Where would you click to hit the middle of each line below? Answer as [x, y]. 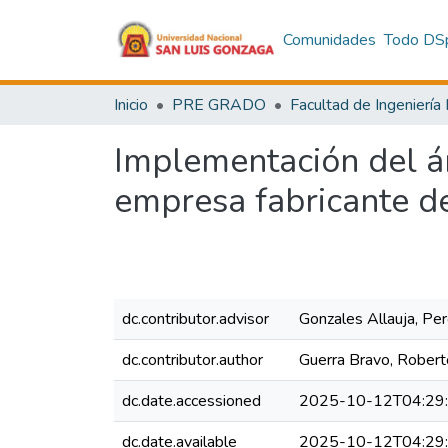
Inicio [131, 105]
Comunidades [329, 40]
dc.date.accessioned [191, 401]
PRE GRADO [219, 105]
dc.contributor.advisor [195, 319]
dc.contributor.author [192, 360]
